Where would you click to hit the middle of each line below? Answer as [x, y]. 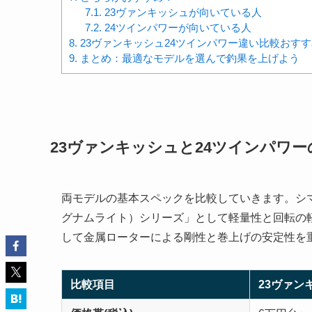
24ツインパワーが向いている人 [176, 28]
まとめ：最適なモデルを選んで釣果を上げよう [188, 58]
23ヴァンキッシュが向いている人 [181, 13]
